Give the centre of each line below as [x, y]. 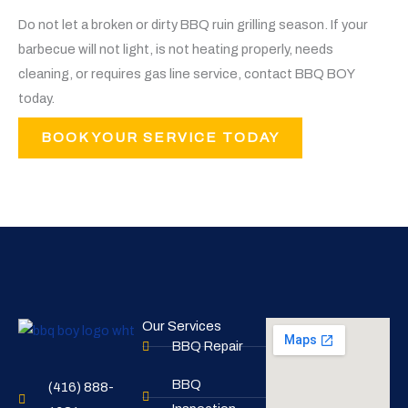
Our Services [182, 326]
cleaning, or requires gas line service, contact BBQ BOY [186, 73]
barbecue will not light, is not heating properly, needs [176, 49]
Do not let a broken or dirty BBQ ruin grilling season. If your [193, 24]
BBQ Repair [207, 347]
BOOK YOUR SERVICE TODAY [160, 138]
